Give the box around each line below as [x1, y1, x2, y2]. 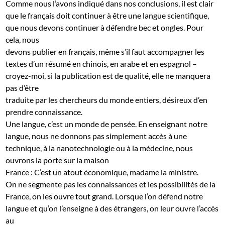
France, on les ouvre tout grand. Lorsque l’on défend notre [6, 191, 203, 201]
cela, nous [6, 34, 40, 44]
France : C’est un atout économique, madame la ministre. [6, 167, 199, 177]
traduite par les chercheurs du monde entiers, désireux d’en [6, 94, 208, 104]
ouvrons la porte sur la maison [6, 155, 109, 165]
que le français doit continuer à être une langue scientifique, [6, 10, 209, 20]
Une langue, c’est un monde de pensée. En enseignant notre [6, 119, 208, 129]
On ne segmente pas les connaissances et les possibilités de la [6, 179, 216, 189]
